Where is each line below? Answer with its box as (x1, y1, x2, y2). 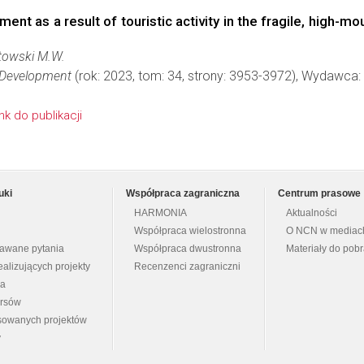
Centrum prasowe (278, 188, 361, 198)
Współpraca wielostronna (134, 226, 246, 236)
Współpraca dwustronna (134, 244, 241, 253)
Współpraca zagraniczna (126, 188, 240, 198)
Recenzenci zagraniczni (134, 262, 240, 271)
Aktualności (286, 208, 337, 218)
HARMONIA (134, 208, 187, 218)
